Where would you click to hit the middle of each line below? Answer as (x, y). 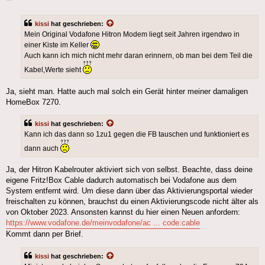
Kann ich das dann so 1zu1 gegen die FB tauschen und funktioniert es (137, 135)
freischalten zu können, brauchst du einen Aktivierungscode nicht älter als (132, 202)
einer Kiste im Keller (57, 45)
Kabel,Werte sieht (54, 70)
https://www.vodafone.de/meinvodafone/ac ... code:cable (103, 223)
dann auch (42, 149)
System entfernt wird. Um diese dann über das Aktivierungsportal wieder (129, 191)
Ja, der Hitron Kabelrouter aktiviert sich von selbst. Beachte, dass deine (129, 170)
